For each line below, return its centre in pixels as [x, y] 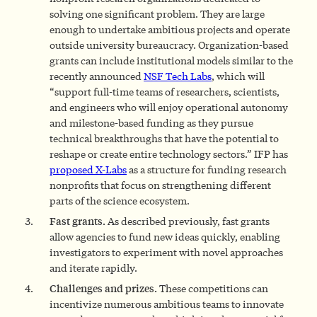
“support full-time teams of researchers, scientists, [165, 91]
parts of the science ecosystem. [120, 200]
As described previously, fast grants [188, 221]
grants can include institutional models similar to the [171, 60]
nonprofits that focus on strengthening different [160, 185]
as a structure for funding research [207, 169]
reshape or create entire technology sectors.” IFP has [169, 154]
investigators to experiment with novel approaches [166, 252]
